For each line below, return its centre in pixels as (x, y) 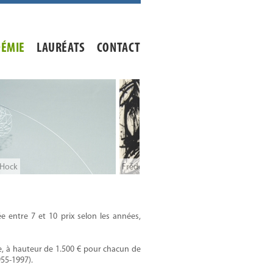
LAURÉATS (61, 48)
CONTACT (119, 48)
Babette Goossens (165, 167)
